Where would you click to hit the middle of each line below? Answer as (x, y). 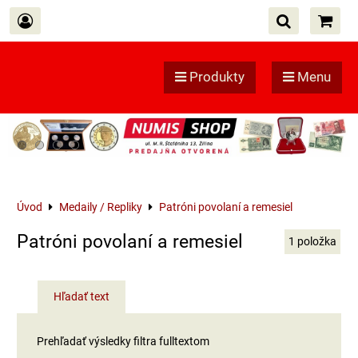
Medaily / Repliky (101, 207)
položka (317, 241)
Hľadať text (82, 296)
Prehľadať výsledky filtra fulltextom (123, 341)
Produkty (215, 77)
